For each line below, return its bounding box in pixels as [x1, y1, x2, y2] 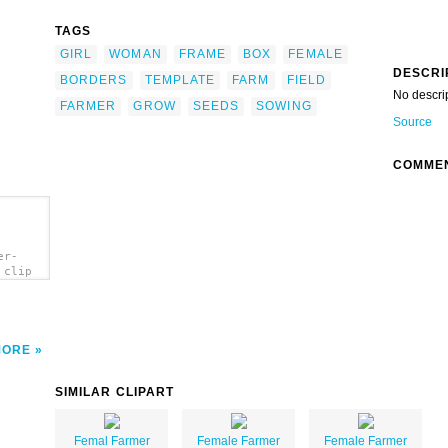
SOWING [256, 98, 312, 113]
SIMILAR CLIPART [55, 385, 175, 400]
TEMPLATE [144, 72, 216, 87]
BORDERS [60, 72, 128, 87]
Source [393, 115, 432, 130]
